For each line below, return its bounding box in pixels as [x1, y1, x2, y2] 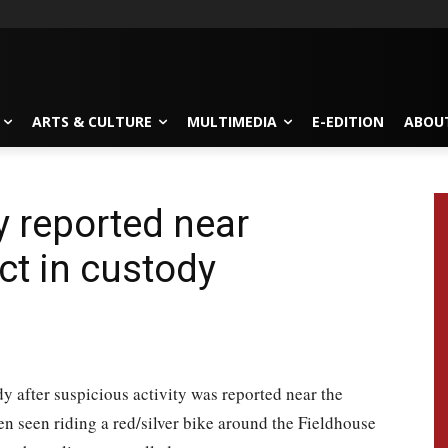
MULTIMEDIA [187, 111, 277, 131]
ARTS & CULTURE [32, 111, 152, 131]
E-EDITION [312, 111, 384, 131]
